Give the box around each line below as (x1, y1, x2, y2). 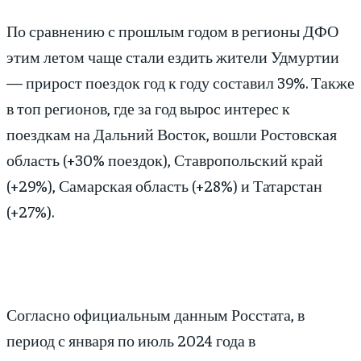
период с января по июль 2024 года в (6, 330, 255, 351)
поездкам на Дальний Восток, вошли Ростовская (6, 123, 337, 144)
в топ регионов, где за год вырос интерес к (6, 98, 290, 118)
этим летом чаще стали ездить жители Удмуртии (6, 46, 339, 67)
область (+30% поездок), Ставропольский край (6, 149, 323, 170)
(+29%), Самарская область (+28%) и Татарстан (6, 175, 322, 196)
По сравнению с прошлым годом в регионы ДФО (6, 20, 338, 41)
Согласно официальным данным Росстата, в (6, 304, 305, 325)
